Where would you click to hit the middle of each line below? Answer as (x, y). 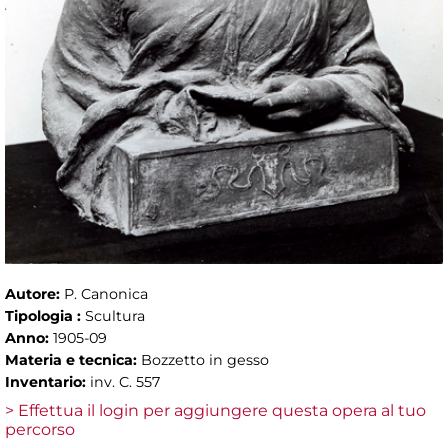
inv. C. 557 (125, 382)
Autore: (34, 294)
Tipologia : (45, 316)
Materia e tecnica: (73, 360)
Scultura (115, 316)
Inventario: (47, 382)
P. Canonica (106, 294)
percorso (40, 430)
